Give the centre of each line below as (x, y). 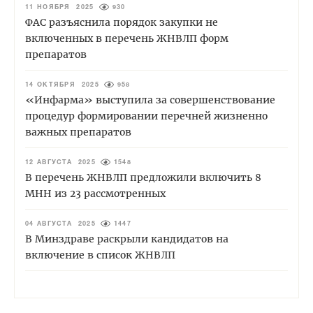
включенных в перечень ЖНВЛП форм (127, 39)
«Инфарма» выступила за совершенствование (150, 100)
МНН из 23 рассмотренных (95, 194)
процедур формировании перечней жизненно (146, 116)
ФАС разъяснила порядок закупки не (122, 23)
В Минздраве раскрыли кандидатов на (127, 239)
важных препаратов (78, 132)
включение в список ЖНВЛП (100, 255)
